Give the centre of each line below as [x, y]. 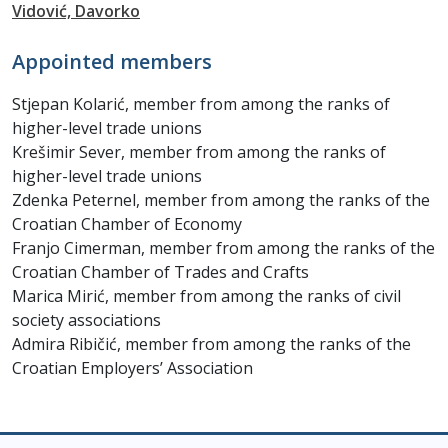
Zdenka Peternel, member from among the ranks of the [221, 200]
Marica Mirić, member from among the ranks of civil [206, 296]
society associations [86, 320]
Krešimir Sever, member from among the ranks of [199, 152]
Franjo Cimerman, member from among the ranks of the [223, 248]
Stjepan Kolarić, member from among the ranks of [201, 104]
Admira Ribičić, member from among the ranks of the [211, 344]
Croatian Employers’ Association [132, 368]
